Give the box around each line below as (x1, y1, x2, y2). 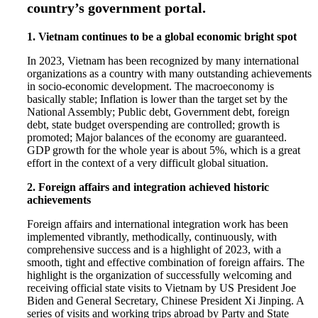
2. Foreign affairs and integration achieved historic (27, 180, 270, 193)
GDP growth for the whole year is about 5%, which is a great (27, 143, 301, 156)
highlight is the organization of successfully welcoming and (27, 268, 292, 281)
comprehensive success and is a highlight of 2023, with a (27, 243, 282, 256)
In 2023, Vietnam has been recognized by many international (27, 54, 300, 67)
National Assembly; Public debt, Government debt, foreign (27, 105, 290, 118)
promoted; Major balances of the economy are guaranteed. (27, 131, 287, 143)
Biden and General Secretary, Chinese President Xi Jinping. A (27, 294, 305, 307)
